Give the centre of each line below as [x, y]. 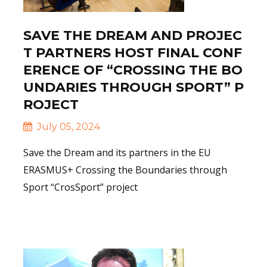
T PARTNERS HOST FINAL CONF [133, 52]
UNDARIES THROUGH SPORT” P [133, 87]
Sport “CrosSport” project [80, 187]
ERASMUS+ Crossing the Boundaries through [125, 170]
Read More [69, 220]
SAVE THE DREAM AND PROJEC [133, 35]
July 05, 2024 [67, 126]
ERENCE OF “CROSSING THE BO [133, 70]
